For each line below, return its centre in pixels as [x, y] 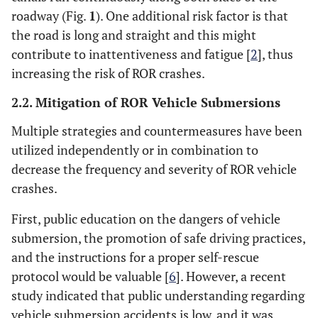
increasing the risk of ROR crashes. [108, 73]
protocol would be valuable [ [90, 276]
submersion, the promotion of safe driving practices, [158, 238]
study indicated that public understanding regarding [158, 295]
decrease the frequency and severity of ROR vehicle [154, 169]
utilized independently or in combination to [135, 150]
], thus [275, 54]
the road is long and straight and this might [134, 35]
